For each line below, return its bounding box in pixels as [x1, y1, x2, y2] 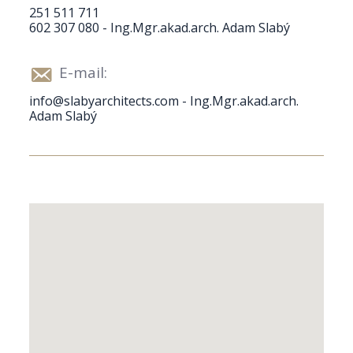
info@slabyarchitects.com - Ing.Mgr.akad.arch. [29, 92, 299, 110]
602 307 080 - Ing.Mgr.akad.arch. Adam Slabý [29, 19, 291, 37]
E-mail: [59, 61, 108, 83]
